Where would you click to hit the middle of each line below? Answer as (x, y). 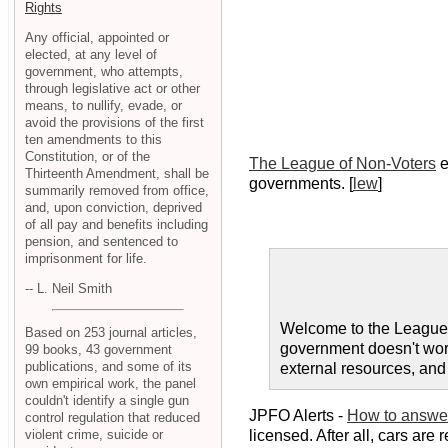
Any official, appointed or (97, 37)
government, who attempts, (104, 71)
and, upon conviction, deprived (113, 207)
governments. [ (301, 184)
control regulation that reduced (112, 418)
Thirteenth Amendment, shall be (117, 173)
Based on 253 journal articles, (111, 333)
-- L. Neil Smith (68, 288)
